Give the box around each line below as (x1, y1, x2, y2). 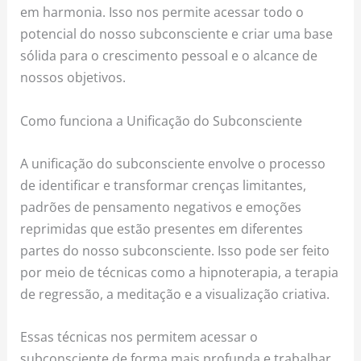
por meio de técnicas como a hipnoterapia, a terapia (20, 262, 339, 281)
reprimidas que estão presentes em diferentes (20, 218, 304, 238)
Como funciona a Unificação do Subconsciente (20, 110, 303, 130)
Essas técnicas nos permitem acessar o (20, 327, 259, 346)
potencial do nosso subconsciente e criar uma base (20, 24, 334, 44)
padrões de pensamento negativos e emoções (20, 197, 302, 216)
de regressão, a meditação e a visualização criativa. (20, 284, 330, 303)
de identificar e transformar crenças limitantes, (20, 175, 307, 194)
